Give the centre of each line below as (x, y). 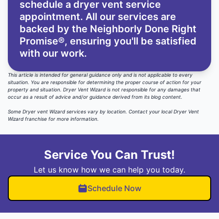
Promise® (42, 41)
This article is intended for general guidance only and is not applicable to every (100, 75)
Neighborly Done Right (142, 29)
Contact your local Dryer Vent (164, 112)
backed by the (54, 29)
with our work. (53, 54)
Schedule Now (114, 188)
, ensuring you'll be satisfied (131, 41)
